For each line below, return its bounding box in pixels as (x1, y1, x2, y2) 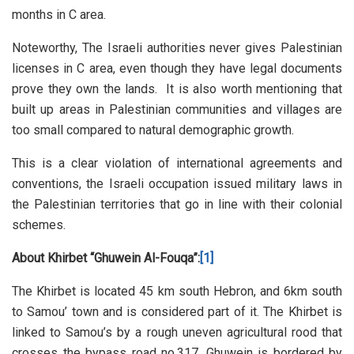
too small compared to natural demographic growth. (12, 122, 294, 138)
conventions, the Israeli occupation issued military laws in (12, 176, 342, 192)
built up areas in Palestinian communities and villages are (12, 102, 342, 118)
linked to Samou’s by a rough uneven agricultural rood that (12, 325, 342, 341)
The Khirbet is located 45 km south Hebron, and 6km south (12, 284, 342, 299)
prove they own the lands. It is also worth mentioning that (12, 81, 342, 97)
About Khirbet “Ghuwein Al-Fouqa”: (12, 250, 200, 266)
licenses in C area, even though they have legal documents (12, 61, 342, 77)
